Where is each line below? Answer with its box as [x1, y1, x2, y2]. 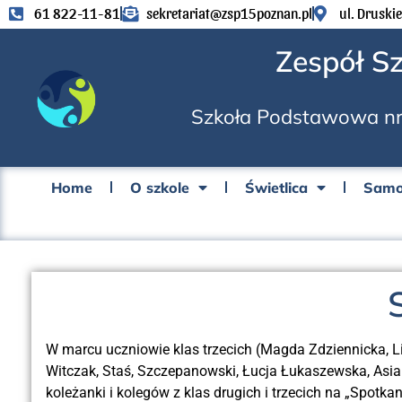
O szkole [130, 178, 189, 197]
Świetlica [245, 178, 308, 197]
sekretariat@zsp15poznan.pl [146, 4, 312, 22]
